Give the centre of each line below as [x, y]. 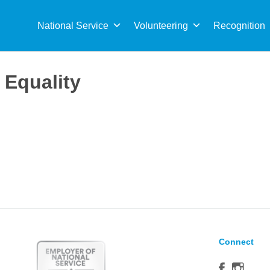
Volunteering [161, 26]
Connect [237, 242]
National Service [73, 26]
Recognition [239, 26]
